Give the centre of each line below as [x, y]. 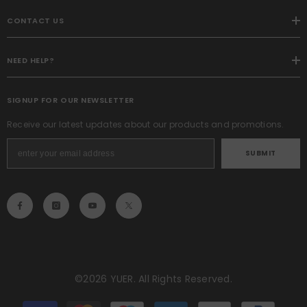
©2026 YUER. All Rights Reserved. [153, 279]
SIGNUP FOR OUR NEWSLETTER [71, 100]
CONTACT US [36, 20]
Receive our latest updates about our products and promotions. [146, 124]
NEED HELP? [31, 60]
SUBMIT [260, 153]
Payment [170, 300]
